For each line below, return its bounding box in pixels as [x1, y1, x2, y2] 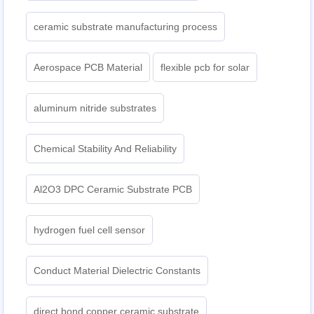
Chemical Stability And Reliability [34, 143, 177, 155]
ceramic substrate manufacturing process [34, 21, 218, 33]
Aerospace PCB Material [34, 62, 143, 74]
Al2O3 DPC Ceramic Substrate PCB [34, 184, 193, 196]
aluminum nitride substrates [34, 102, 157, 114]
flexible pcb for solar [161, 62, 250, 74]
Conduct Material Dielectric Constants [34, 265, 201, 277]
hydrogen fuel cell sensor [34, 224, 146, 236]
